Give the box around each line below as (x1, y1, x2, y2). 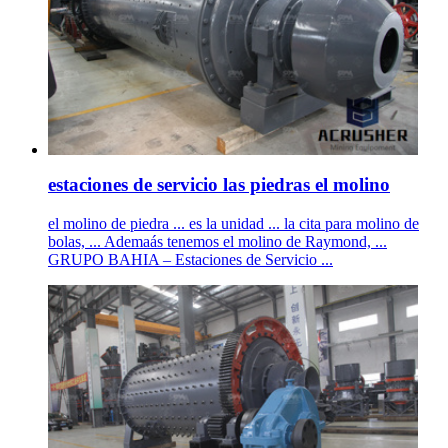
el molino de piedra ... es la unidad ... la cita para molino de (48, 214, 419, 232)
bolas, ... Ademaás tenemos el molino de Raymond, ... (48, 232, 387, 250)
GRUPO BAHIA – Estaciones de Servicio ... (48, 250, 333, 268)
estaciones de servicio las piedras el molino (48, 174, 390, 196)
